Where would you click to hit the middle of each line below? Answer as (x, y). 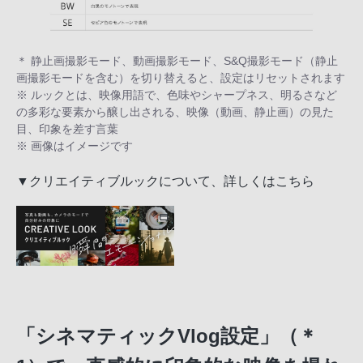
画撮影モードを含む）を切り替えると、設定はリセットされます (181, 78)
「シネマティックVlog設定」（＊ (167, 335)
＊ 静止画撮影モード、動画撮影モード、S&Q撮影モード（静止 (177, 61)
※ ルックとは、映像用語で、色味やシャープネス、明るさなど (177, 95)
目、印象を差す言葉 (67, 129)
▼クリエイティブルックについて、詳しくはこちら (165, 181)
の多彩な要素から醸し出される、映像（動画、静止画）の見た (175, 112)
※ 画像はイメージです (75, 146)
